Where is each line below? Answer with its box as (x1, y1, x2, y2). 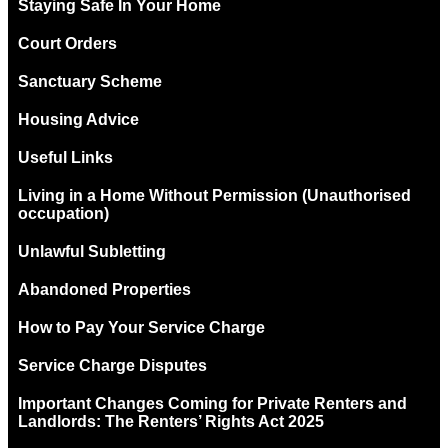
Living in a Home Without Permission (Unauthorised (18, 186, 411, 204)
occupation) (18, 204, 109, 222)
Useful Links (18, 148, 113, 166)
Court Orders (18, 34, 117, 52)
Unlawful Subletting (18, 242, 166, 260)
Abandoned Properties (18, 280, 191, 298)
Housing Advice (18, 110, 139, 128)
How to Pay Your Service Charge (18, 318, 265, 336)
